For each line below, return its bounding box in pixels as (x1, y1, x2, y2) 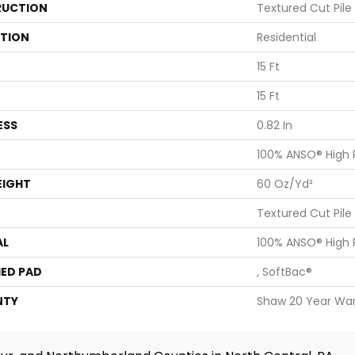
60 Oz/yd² (257, 175, 313, 192)
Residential (257, 29, 316, 45)
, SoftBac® (257, 263, 312, 280)
